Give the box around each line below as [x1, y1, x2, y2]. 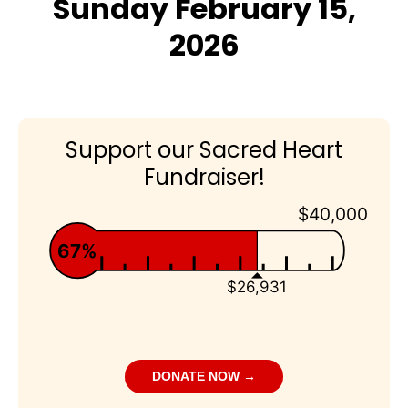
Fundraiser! [143, 162, 265, 193]
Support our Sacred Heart [66, 135, 342, 166]
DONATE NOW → [152, 369, 256, 384]
